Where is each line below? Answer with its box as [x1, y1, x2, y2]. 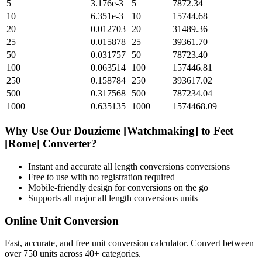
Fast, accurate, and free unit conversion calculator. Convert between [5, 238, 254, 249]
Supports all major [28, 192, 98, 203]
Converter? [40, 137, 97, 150]
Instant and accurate [28, 161, 104, 171]
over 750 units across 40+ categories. [5, 249, 141, 259]
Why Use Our [5, 125, 74, 137]
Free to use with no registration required [28, 171, 175, 182]
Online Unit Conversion [5, 214, 119, 227]
